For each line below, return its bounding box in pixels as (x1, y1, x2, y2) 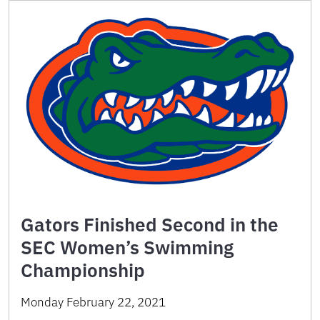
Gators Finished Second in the (21, 211, 279, 236)
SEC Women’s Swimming (21, 234, 234, 259)
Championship (21, 257, 145, 282)
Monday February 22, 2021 (21, 294, 166, 310)
